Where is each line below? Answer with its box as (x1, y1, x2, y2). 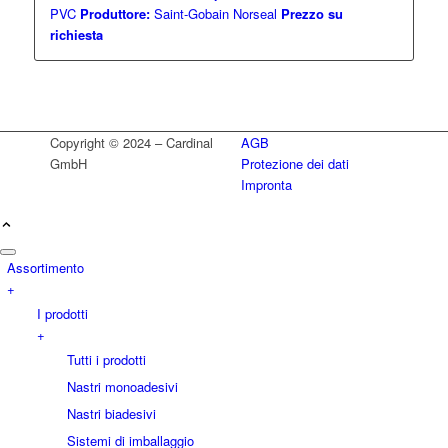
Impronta (241, 175, 293, 195)
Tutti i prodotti (67, 350, 146, 370)
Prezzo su (280, 4, 343, 24)
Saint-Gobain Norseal (149, 4, 277, 24)
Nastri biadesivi (67, 404, 156, 424)
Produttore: (79, 4, 150, 24)
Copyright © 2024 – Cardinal (50, 133, 213, 153)
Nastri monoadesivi (67, 377, 178, 397)
